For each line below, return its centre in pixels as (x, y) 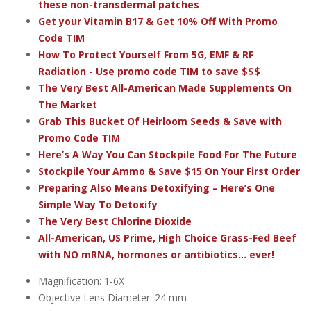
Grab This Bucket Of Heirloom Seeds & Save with (160, 121)
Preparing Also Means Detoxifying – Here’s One (157, 187)
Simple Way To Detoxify (98, 204)
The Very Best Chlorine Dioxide (115, 221)
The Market (68, 104)
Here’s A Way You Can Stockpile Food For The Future (168, 154)
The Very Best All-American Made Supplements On (165, 87)
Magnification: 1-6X (81, 280)
